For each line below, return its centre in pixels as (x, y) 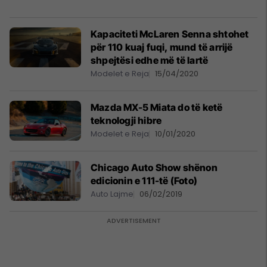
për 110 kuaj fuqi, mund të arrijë (162, 47)
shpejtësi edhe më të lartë (150, 60)
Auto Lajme (112, 194)
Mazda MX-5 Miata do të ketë (157, 107)
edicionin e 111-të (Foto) (144, 181)
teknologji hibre (126, 120)
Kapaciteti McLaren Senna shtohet (170, 34)
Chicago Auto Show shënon (154, 167)
